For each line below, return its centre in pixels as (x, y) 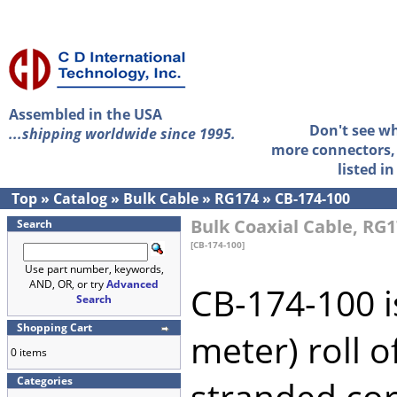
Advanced (132, 284)
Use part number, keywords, (94, 269)
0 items (29, 352)
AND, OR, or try (68, 284)
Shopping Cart (54, 327)
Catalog (80, 198)
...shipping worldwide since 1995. (122, 134)
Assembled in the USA (86, 114)
